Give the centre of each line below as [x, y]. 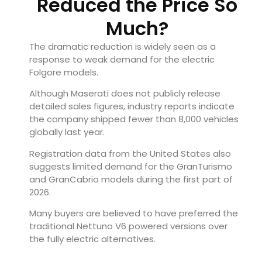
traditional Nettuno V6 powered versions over [128, 226]
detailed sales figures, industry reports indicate [132, 106]
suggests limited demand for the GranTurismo [131, 166]
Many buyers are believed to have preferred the [134, 213]
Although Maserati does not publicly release [125, 94]
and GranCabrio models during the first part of [131, 179]
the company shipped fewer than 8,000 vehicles [134, 119]
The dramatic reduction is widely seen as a [123, 46]
